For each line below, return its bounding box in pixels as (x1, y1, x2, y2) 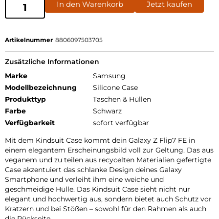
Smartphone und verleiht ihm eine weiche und (5, 175, 164, 184)
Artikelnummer (5, 36, 53, 44)
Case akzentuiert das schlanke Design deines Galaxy (5, 165, 182, 175)
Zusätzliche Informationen (5, 57, 99, 66)
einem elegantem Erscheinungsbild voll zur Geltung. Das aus (5, 146, 214, 155)
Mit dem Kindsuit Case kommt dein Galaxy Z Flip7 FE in (5, 136, 195, 145)
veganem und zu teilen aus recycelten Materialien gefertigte (5, 155, 211, 165)
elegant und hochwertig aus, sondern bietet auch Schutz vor (5, 195, 212, 204)
